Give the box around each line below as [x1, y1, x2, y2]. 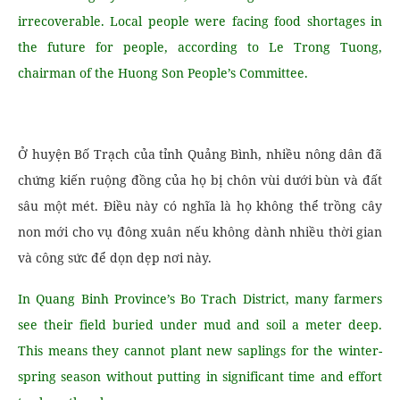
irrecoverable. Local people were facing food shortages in [18, 12, 382, 29]
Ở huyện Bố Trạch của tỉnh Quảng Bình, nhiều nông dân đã [18, 146, 382, 162]
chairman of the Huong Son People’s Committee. [18, 64, 308, 81]
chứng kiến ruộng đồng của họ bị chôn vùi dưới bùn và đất [18, 171, 382, 188]
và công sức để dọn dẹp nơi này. [18, 249, 212, 266]
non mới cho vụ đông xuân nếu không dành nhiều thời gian [18, 223, 382, 240]
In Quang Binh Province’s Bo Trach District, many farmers [18, 290, 382, 307]
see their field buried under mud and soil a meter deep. [18, 316, 382, 333]
